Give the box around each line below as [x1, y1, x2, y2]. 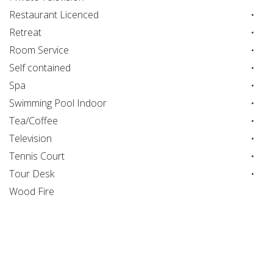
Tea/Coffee [9, 114, 58, 128]
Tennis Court [9, 149, 65, 163]
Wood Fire [9, 185, 54, 199]
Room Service [9, 43, 69, 57]
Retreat [9, 26, 41, 40]
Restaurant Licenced [9, 8, 99, 22]
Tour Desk [9, 167, 54, 181]
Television [9, 132, 52, 146]
